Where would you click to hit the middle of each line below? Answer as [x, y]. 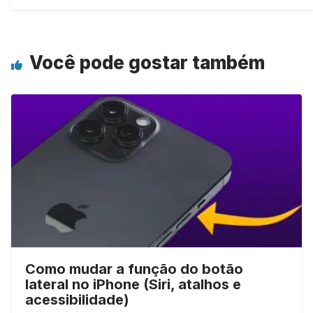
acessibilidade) [77, 299]
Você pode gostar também [147, 63]
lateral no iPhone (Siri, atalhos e [133, 284]
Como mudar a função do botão [134, 269]
